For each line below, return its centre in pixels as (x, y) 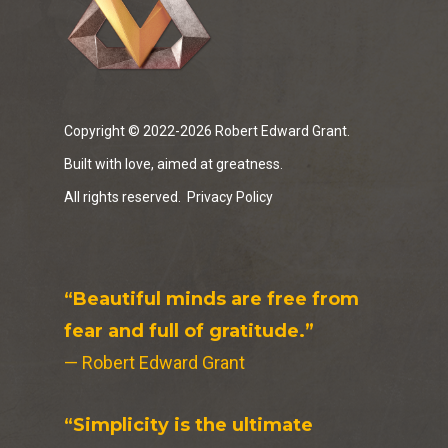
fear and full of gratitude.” (189, 331)
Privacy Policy (230, 197)
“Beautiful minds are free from (211, 299)
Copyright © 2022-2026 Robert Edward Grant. (207, 131)
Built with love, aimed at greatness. (173, 164)
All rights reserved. (125, 197)
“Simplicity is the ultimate (188, 425)
